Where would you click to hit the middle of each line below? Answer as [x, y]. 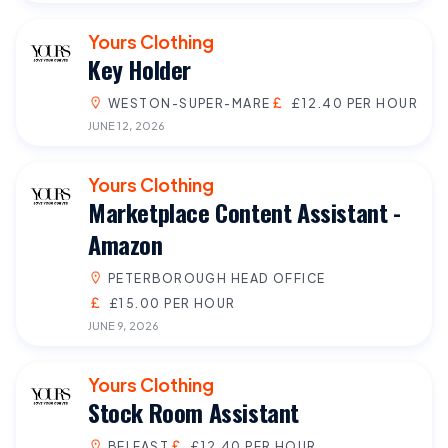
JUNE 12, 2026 [126, 124]
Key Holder [139, 68]
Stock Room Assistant [193, 411]
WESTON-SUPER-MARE [189, 102]
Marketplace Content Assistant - [244, 211]
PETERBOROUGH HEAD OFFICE [217, 277]
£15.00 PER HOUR [172, 302]
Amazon [125, 243]
